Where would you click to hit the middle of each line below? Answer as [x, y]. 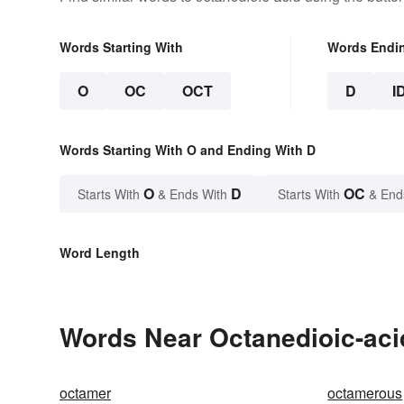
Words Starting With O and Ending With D [188, 149]
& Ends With [193, 193]
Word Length [100, 252]
